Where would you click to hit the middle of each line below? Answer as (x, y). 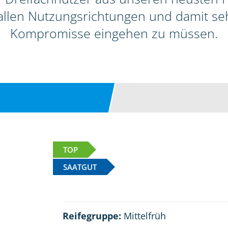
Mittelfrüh (143, 216)
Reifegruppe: (92, 216)
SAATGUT (80, 167)
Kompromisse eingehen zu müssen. (114, 33)
